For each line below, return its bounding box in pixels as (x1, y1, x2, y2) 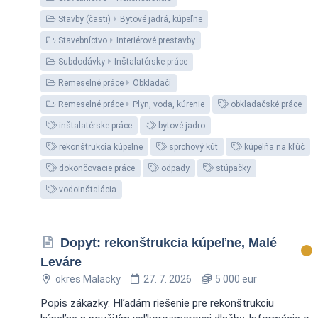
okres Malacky (55, 273, 121, 285)
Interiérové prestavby (116, 35, 195, 45)
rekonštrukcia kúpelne (57, 141, 143, 152)
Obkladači (133, 77, 171, 88)
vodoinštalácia (57, 184, 116, 194)
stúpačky (214, 163, 251, 173)
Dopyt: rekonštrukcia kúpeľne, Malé (60, 235, 277, 250)
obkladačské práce (229, 99, 302, 109)
